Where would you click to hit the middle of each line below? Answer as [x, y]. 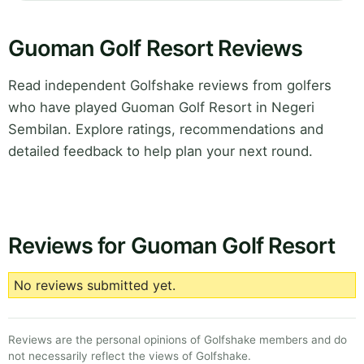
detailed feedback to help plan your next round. [160, 152]
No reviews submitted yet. [95, 286]
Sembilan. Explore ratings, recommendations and [166, 130]
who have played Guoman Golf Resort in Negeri [161, 108]
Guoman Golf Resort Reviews [156, 49]
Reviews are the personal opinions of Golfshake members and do [178, 340]
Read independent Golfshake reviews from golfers [170, 86]
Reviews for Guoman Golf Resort [172, 246]
